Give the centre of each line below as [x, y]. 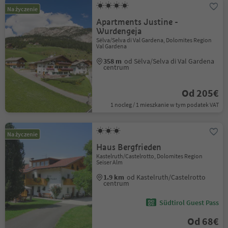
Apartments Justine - [137, 22]
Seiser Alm [110, 162]
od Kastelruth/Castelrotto [166, 177]
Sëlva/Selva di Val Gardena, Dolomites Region [154, 40]
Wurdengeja [119, 31]
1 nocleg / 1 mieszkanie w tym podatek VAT [164, 105]
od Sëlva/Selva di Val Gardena [169, 61]
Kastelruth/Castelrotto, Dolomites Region [150, 156]
